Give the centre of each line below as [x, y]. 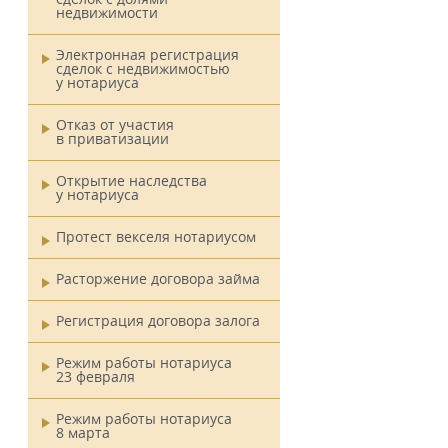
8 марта [83, 432]
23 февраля [95, 376]
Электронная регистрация [147, 54]
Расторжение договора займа [158, 278]
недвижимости [107, 12]
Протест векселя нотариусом [156, 236]
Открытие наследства [131, 180]
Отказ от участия [115, 124]
